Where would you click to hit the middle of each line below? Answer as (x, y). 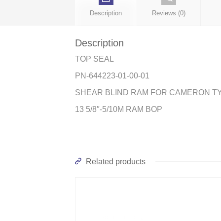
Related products (115, 162)
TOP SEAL (94, 59)
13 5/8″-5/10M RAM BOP (119, 110)
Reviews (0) (169, 13)
